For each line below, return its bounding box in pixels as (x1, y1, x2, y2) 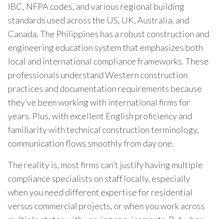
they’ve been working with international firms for (8, 96, 190, 108)
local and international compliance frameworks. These (8, 55, 209, 66)
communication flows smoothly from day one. (8, 137, 174, 149)
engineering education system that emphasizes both (8, 42, 203, 53)
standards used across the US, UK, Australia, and (8, 14, 189, 25)
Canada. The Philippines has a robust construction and (8, 28, 209, 39)
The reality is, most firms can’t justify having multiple (8, 159, 203, 170)
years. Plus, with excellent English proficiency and (8, 110, 192, 121)
